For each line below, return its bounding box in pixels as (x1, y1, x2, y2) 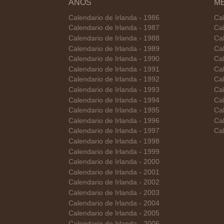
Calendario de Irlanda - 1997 (68, 127, 159, 135)
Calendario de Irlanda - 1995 (68, 106, 159, 114)
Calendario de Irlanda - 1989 (68, 44, 159, 52)
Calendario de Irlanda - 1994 (68, 96, 159, 104)
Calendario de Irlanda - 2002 (68, 178, 159, 186)
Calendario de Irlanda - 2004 (68, 199, 159, 207)
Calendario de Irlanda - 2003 (68, 188, 159, 196)
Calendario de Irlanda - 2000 (68, 158, 159, 166)
